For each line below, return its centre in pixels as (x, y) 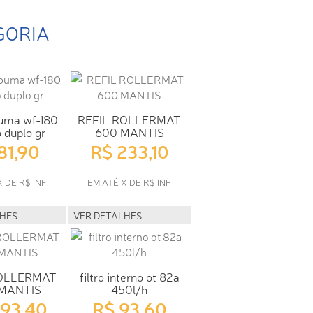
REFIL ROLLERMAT (129, 119)
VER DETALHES (108, 215)
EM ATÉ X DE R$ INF (129, 182)
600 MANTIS (129, 131)
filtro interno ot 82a (129, 276)
